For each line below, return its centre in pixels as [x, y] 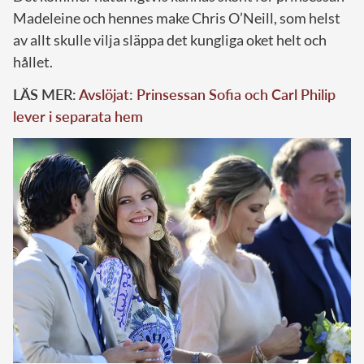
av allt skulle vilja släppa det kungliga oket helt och [170, 39]
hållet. [33, 61]
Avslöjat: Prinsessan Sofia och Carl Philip [207, 94]
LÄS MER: [46, 94]
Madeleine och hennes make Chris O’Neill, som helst [177, 17]
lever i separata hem [78, 116]
